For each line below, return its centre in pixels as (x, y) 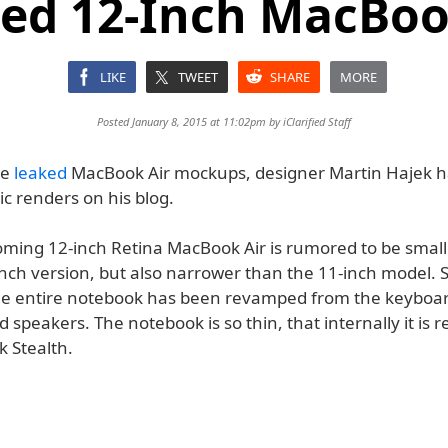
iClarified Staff (317, 121)
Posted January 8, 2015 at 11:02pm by (190, 121)
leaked (40, 172)
